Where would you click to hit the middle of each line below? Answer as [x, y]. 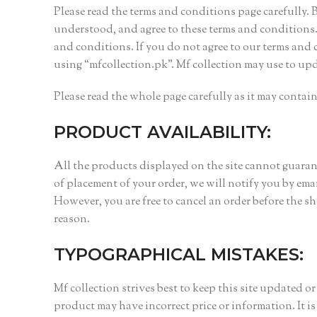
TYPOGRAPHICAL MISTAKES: [179, 255]
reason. [72, 220]
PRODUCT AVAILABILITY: [162, 132]
